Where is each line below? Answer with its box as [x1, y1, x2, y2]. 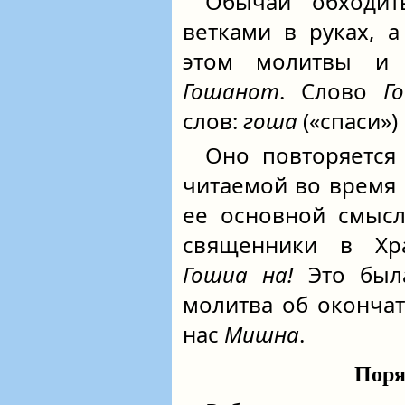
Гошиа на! [183, 259, 294, 289]
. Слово [279, 76, 383, 106]
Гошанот [183, 76, 279, 106]
